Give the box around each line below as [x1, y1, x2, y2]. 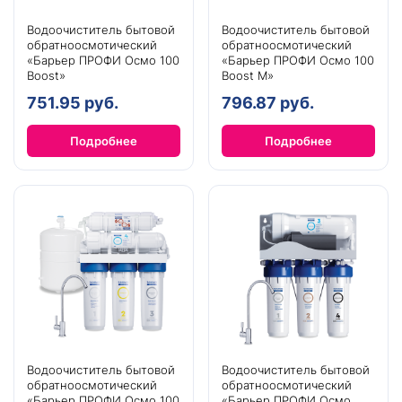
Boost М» [222, 68, 274, 83]
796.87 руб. [222, 93, 314, 113]
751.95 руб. [27, 93, 118, 113]
